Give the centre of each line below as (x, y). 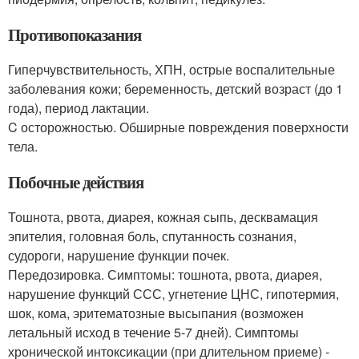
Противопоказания (75, 34)
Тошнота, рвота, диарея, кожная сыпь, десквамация (163, 217)
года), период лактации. (79, 108)
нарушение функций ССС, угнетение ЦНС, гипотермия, (173, 294)
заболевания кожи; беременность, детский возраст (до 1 (175, 89)
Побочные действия (76, 182)
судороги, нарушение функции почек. (119, 255)
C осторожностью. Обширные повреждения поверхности (178, 127)
